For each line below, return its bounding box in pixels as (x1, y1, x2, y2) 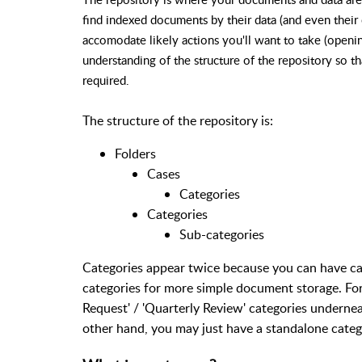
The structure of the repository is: (82, 112, 273, 130)
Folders (115, 145, 156, 163)
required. (82, 72, 129, 89)
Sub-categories (179, 225, 264, 244)
